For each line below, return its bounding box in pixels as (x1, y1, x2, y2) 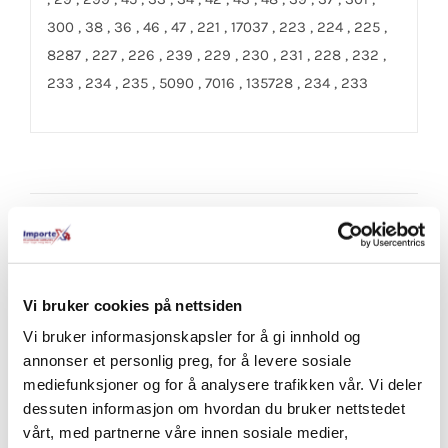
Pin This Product (79, 297, 190, 316)
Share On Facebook (79, 222, 210, 241)
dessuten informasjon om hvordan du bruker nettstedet (23, 399, 405, 417)
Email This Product (273, 297, 401, 316)
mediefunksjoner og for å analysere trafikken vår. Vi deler (23, 375, 422, 393)
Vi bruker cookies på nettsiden (23, 296, 243, 314)
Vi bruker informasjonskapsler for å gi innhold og (23, 327, 361, 345)
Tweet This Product (273, 222, 404, 241)
